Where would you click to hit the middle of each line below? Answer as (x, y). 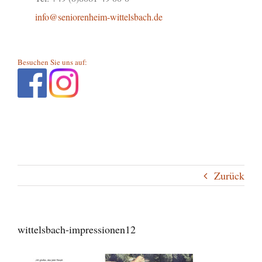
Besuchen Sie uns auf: (52, 62)
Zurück (229, 176)
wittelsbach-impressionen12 (77, 230)
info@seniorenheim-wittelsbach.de (99, 16)
